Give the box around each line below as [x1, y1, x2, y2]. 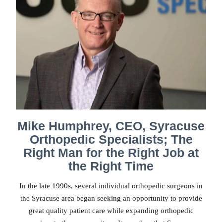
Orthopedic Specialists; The [29, 132, 193, 147]
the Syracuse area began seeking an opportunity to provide [20, 194, 202, 203]
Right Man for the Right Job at [23, 146, 199, 160]
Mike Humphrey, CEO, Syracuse [17, 119, 205, 133]
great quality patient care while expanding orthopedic [28, 207, 194, 215]
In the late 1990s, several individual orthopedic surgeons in [19, 182, 203, 190]
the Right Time [68, 159, 154, 173]
